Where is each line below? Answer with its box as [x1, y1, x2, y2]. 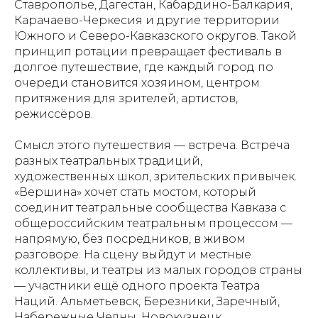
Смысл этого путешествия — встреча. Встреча [14, 138, 290, 152]
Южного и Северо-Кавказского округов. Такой [14, 28, 297, 43]
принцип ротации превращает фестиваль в [14, 44, 282, 58]
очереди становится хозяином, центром [14, 75, 260, 89]
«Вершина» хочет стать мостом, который [14, 185, 256, 199]
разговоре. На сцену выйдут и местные [14, 247, 251, 261]
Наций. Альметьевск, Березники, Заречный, [14, 294, 280, 308]
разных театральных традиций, [14, 153, 202, 168]
